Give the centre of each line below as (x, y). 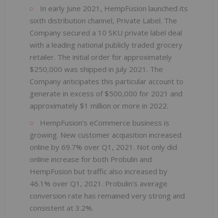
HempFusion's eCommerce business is (104, 122)
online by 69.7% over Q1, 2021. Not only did (103, 147)
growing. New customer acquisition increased (106, 135)
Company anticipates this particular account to (107, 81)
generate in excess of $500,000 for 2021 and (106, 93)
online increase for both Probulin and (91, 159)
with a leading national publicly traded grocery (106, 45)
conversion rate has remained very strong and (107, 195)
